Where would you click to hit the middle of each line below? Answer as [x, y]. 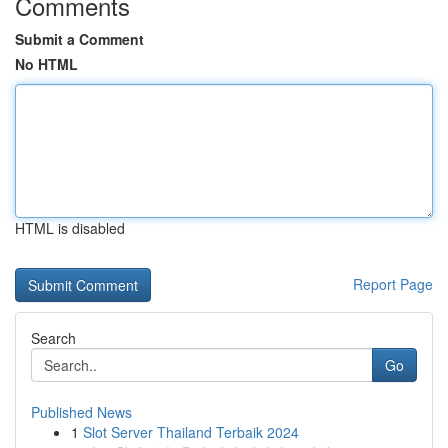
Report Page [393, 284]
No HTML [46, 64]
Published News [81, 412]
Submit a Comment [79, 39]
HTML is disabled [70, 228]
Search [53, 338]
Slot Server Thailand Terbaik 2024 [191, 432]
